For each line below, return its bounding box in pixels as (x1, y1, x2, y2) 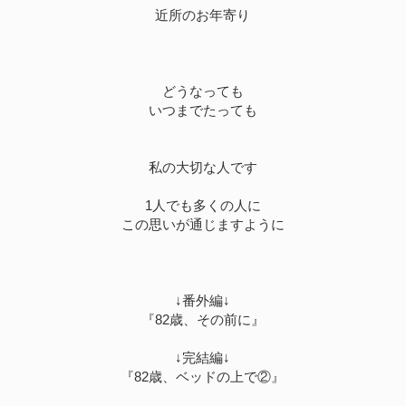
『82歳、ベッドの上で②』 (121, 369, 285, 385)
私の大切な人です (148, 159, 257, 176)
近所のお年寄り (155, 7, 251, 24)
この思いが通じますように (121, 217, 285, 233)
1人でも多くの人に (144, 198, 261, 214)
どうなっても (161, 83, 244, 100)
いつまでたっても (148, 102, 257, 119)
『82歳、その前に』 (140, 312, 265, 328)
